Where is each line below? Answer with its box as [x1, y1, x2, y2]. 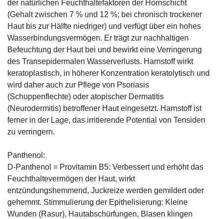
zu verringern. [7, 127, 55, 136]
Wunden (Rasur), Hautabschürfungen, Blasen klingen [7, 209, 193, 218]
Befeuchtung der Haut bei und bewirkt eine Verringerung [7, 45, 202, 54]
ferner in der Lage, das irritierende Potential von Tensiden [7, 115, 205, 124]
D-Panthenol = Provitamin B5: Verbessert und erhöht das [7, 162, 203, 171]
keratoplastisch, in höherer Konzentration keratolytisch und [7, 68, 210, 77]
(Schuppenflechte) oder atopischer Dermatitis [7, 92, 164, 101]
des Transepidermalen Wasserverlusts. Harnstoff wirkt [7, 57, 193, 66]
